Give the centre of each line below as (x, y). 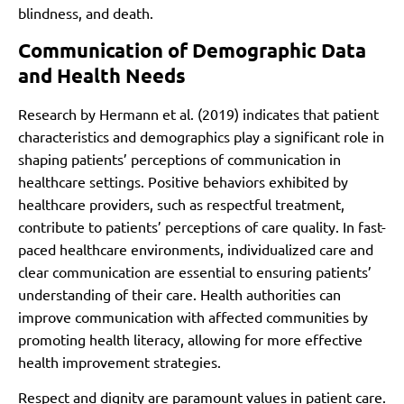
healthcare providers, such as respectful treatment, (181, 203)
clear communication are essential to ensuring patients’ (195, 271)
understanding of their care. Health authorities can (179, 294)
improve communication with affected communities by (193, 316)
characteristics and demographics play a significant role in (201, 136)
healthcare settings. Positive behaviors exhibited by (183, 181)
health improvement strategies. (119, 361)
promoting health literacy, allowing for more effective (190, 339)
